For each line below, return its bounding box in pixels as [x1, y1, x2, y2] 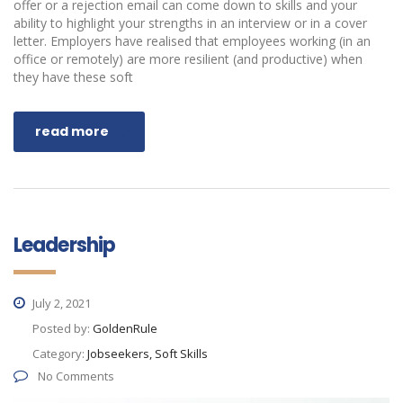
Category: [32, 345, 87, 363]
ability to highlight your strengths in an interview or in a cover [13, 14, 367, 32]
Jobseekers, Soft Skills [87, 345, 208, 363]
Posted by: [32, 320, 93, 337]
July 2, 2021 [30, 295, 91, 312]
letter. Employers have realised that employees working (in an [13, 32, 371, 50]
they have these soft [13, 68, 133, 86]
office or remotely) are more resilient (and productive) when [13, 50, 363, 68]
